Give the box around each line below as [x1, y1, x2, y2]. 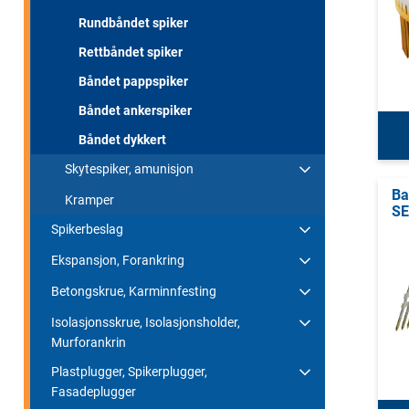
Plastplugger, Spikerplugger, [51, 363, 207, 379]
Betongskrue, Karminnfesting [51, 283, 216, 299]
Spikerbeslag [51, 221, 123, 236]
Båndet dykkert [79, 131, 166, 147]
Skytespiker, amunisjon [65, 161, 194, 176]
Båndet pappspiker [79, 73, 188, 89]
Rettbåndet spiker [79, 44, 183, 59]
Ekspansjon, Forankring [51, 252, 184, 267]
